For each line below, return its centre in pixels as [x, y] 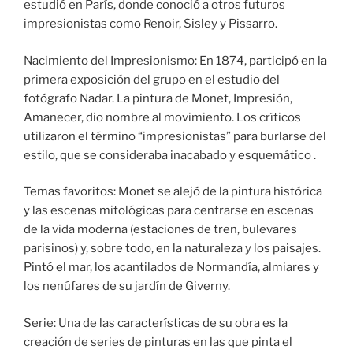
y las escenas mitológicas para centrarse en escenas [169, 211]
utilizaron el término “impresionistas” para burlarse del [175, 136]
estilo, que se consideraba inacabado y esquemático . [170, 155]
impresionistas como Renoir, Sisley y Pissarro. [150, 24]
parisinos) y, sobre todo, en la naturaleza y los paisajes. [172, 249]
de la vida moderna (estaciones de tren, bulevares [160, 230]
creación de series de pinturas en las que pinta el [158, 342]
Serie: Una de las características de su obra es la [156, 323]
